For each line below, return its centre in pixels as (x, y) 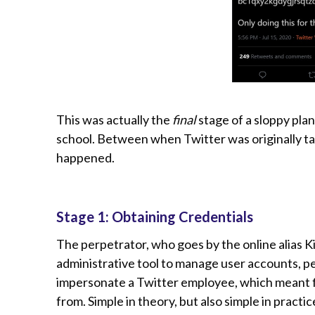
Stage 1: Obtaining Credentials (155, 217)
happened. (85, 158)
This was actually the (114, 120)
